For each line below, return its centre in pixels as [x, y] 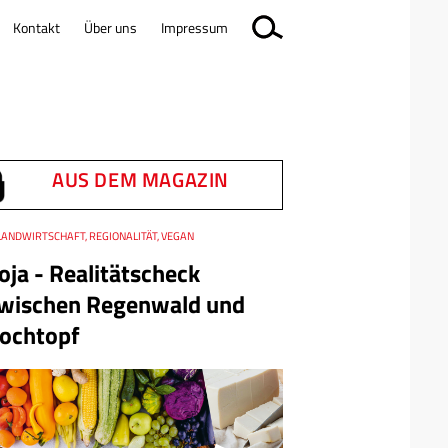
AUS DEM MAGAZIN [140, 179]
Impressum [194, 27]
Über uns [110, 27]
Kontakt [36, 27]
